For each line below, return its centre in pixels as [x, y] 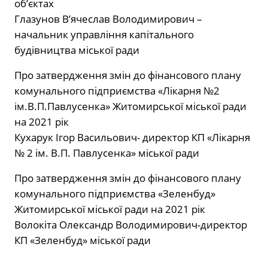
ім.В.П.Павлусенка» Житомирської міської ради [130, 106]
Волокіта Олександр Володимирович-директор [131, 225]
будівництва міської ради [77, 50]
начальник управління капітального [104, 35]
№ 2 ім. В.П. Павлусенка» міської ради [107, 153]
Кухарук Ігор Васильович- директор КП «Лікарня [132, 138]
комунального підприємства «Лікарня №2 [117, 91]
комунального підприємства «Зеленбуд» [115, 194]
